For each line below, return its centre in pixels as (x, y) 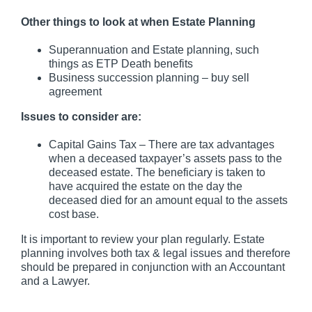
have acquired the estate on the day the (146, 186)
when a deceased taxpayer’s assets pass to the (165, 158)
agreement (75, 91)
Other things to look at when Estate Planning (138, 22)
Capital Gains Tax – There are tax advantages (162, 144)
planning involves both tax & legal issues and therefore (156, 253)
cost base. (74, 214)
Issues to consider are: (81, 116)
